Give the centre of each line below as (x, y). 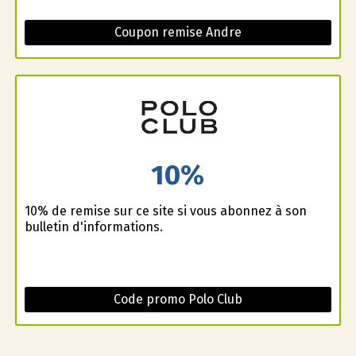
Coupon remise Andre (178, 33)
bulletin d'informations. (93, 226)
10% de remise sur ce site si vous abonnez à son (165, 211)
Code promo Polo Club (178, 299)
